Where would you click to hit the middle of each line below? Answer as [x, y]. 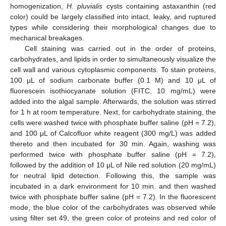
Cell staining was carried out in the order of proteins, [120, 48]
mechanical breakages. [47, 38]
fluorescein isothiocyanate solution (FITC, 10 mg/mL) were [113, 91]
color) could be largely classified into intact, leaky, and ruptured [113, 16]
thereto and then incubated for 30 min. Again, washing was [113, 144]
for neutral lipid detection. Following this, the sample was [113, 175]
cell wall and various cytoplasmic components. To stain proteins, [113, 69]
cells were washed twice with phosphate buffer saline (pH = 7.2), [113, 122]
